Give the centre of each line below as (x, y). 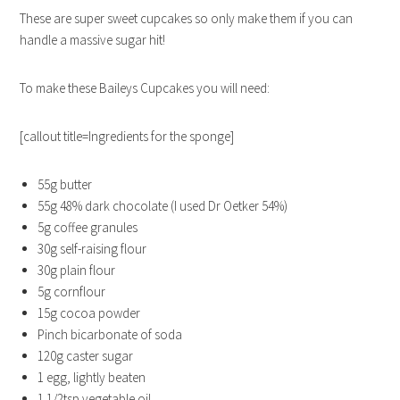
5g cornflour (72, 292)
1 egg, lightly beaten (92, 377)
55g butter (65, 184)
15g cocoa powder (89, 313)
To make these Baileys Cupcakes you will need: (145, 88)
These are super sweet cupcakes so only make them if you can (187, 18)
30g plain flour (77, 270)
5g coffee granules (88, 227)
